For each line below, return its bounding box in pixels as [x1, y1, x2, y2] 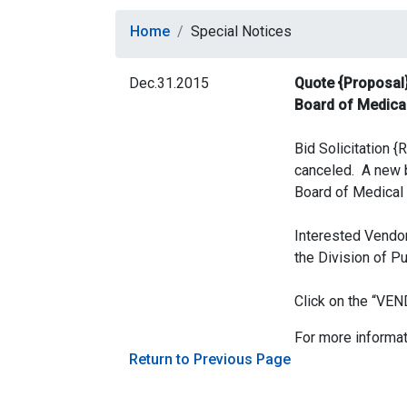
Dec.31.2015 [129, 74, 209, 93]
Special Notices [191, 23, 292, 41]
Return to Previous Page [129, 351, 291, 369]
